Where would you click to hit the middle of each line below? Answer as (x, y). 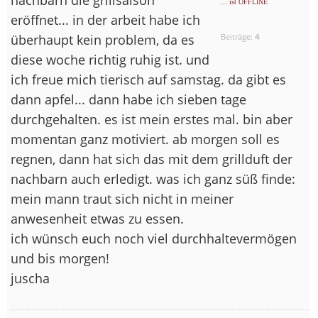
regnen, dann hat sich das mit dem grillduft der (152, 159)
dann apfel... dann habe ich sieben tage (128, 99)
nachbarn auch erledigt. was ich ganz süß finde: (153, 179)
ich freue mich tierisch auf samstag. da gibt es (148, 79)
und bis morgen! (60, 258)
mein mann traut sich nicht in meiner (122, 198)
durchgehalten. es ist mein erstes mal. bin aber (152, 119)
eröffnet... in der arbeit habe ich (105, 20)
